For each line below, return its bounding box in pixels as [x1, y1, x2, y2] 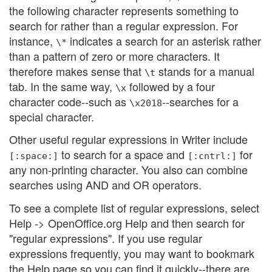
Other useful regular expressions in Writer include [9, 131, 248, 147]
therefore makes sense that [9, 63, 144, 79]
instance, [9, 32, 56, 49]
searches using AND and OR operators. [9, 177, 202, 192]
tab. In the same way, [9, 78, 115, 94]
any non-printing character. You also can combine [9, 161, 248, 177]
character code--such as [9, 93, 129, 109]
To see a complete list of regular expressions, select [9, 199, 259, 216]
